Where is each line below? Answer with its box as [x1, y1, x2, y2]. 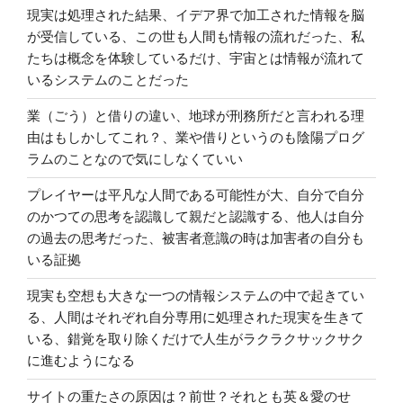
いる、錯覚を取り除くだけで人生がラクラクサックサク [27, 331, 364, 347]
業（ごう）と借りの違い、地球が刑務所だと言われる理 [27, 108, 364, 124]
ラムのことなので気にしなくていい [27, 151, 243, 167]
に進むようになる [27, 353, 135, 369]
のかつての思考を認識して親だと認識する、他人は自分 [27, 209, 364, 225]
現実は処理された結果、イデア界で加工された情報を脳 [27, 7, 364, 23]
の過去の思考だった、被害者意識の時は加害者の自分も [27, 230, 364, 246]
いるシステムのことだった [27, 72, 189, 88]
